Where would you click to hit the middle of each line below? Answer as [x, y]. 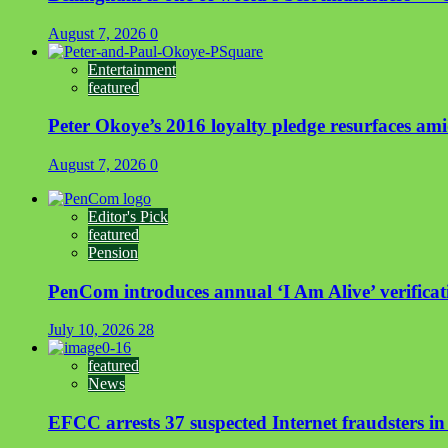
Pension [113, 252]
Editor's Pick [128, 216]
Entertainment [132, 69]
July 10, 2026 [93, 330]
